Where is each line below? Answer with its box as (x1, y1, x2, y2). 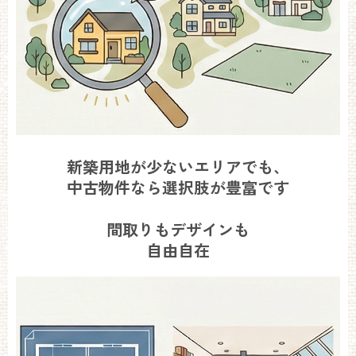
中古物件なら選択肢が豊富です (67, 176, 289, 199)
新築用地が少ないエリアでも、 (67, 155, 289, 179)
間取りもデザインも (106, 218, 250, 242)
